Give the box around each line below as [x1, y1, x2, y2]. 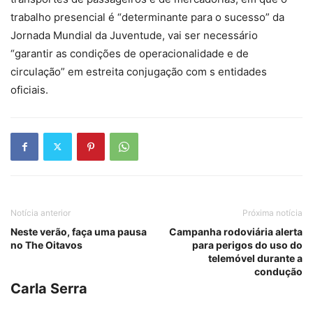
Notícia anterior [10, 207, 71, 218]
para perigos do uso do [192, 238, 303, 251]
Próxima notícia [242, 207, 303, 218]
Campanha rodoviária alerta [169, 225, 303, 238]
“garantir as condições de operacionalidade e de [10, 46, 249, 60]
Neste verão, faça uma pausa [10, 225, 147, 238]
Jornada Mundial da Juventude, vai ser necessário [10, 28, 258, 42]
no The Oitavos [10, 238, 82, 251]
